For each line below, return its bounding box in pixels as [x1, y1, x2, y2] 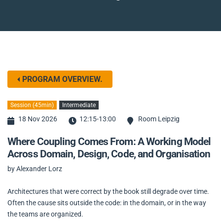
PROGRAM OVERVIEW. [22, 74, 103, 84]
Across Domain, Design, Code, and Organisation [7, 148, 211, 160]
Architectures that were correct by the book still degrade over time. [7, 187, 209, 195]
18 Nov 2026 [18, 114, 57, 123]
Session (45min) [10, 101, 54, 109]
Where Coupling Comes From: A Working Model [7, 136, 211, 148]
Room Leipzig [138, 114, 180, 123]
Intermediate [62, 101, 96, 109]
